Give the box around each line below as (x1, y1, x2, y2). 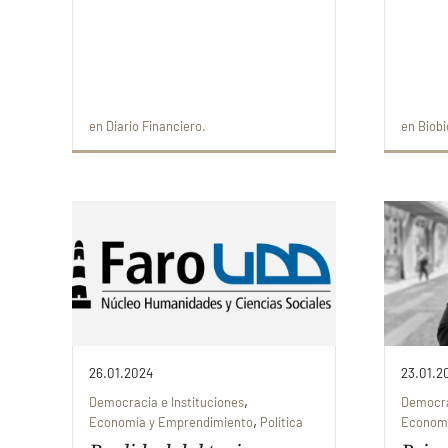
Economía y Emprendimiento (89, 414, 253, 431)
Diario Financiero (106, 117, 202, 134)
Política (260, 414, 303, 431)
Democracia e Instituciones (89, 394, 244, 411)
